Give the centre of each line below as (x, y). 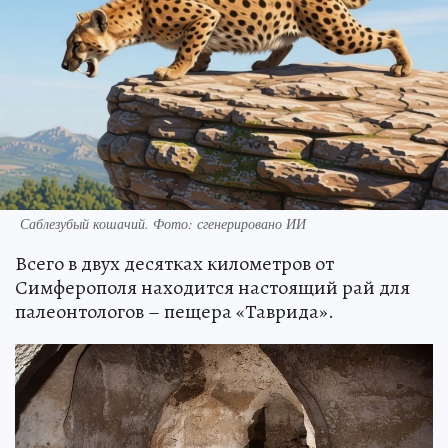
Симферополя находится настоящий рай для (212, 287)
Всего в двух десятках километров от (174, 263)
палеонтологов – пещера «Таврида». (174, 311)
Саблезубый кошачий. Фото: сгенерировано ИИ (163, 223)
